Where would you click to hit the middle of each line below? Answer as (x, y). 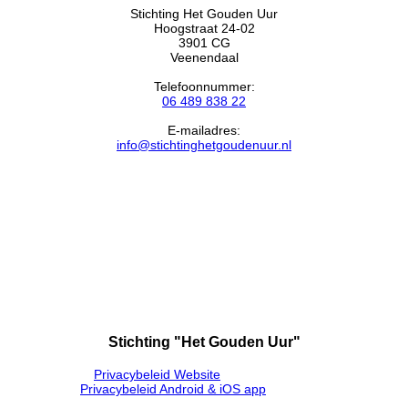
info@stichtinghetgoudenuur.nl (204, 145)
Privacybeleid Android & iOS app (173, 389)
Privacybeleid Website (157, 374)
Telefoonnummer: (204, 87)
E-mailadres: (204, 130)
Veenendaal (204, 57)
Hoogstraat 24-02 (204, 28)
